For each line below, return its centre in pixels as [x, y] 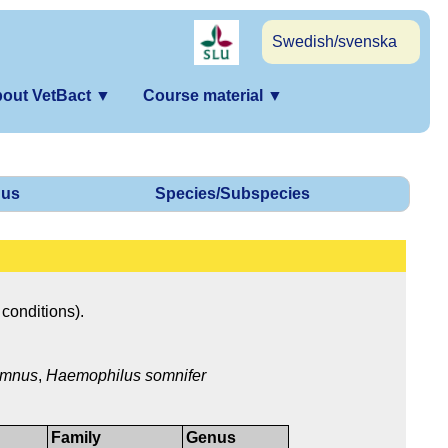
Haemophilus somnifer [126, 376]
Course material [205, 95]
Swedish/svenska [334, 41]
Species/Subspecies [232, 194]
